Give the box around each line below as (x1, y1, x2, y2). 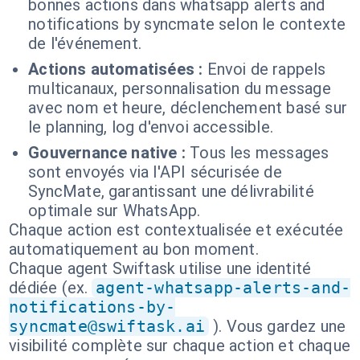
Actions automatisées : (28, 59, 203, 79)
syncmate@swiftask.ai (9, 317, 205, 336)
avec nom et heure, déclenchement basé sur (28, 98, 347, 117)
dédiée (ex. (9, 278, 88, 297)
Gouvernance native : (28, 143, 186, 162)
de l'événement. (28, 34, 142, 53)
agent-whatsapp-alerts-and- (96, 278, 351, 297)
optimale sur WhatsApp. (28, 201, 201, 220)
